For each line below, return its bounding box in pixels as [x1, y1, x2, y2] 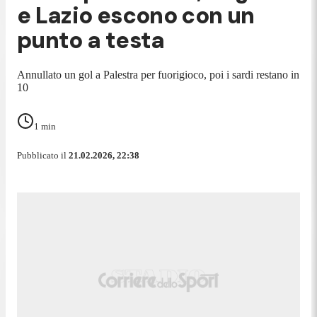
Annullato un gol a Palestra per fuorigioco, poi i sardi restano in [17, 68, 299, 81]
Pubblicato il [17, 149, 69, 161]
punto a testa [17, 25, 165, 56]
